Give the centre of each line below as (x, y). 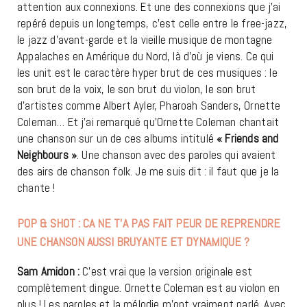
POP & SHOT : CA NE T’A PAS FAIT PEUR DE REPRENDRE (149, 223)
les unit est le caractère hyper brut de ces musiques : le (147, 73)
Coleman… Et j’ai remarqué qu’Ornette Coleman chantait (148, 122)
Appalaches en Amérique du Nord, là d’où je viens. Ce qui (146, 57)
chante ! (36, 188)
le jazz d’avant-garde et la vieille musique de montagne (145, 40)
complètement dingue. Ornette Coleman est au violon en (149, 288)
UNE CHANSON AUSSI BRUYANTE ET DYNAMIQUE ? (133, 242)
